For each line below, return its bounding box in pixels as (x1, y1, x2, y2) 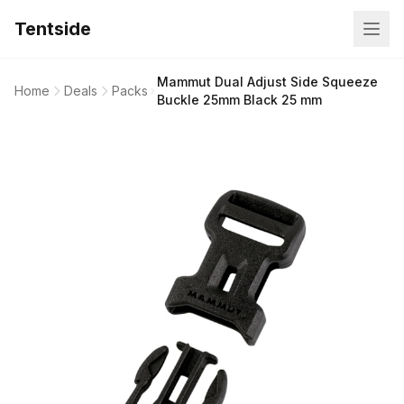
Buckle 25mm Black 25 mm (156, 92, 322, 107)
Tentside (14, 18, 91, 40)
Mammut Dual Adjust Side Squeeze (156, 74, 378, 89)
